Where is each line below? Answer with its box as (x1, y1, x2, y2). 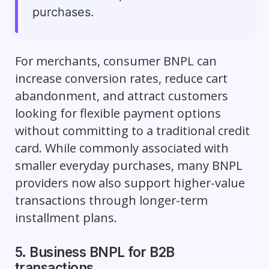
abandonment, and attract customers (14, 87, 228, 104)
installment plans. (14, 209, 117, 226)
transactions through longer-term (14, 192, 208, 208)
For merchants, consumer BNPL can (14, 52, 217, 69)
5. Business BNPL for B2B (14, 243, 175, 260)
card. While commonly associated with (14, 139, 229, 156)
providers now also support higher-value (14, 174, 245, 191)
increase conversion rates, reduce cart (14, 70, 228, 86)
